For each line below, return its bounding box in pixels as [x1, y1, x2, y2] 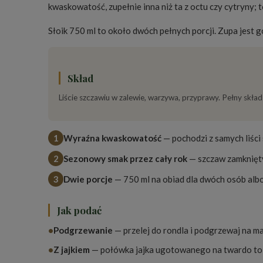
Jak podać [57, 204, 102, 217]
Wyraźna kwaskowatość [63, 133, 161, 144]
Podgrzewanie [53, 225, 113, 236]
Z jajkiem [53, 244, 90, 255]
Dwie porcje [63, 174, 113, 185]
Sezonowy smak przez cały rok [63, 153, 187, 164]
